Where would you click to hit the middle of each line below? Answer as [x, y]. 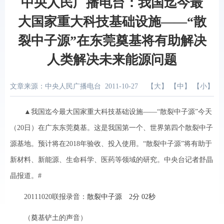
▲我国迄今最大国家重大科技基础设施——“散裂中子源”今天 [111, 112]
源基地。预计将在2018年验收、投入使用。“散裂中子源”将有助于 [111, 144]
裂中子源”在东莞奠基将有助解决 [112, 41]
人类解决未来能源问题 [112, 60]
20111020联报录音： [48, 197]
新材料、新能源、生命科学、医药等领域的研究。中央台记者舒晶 [111, 160]
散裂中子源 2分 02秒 [121, 197]
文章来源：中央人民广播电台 [55, 86]
